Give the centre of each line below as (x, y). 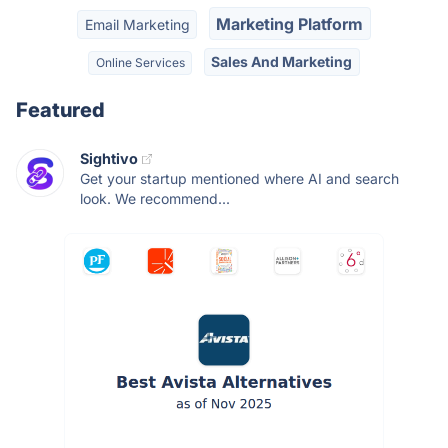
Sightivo (109, 159)
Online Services (140, 62)
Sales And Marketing (282, 61)
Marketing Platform (290, 23)
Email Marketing (137, 24)
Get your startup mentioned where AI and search (239, 179)
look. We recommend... (155, 199)
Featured (60, 110)
